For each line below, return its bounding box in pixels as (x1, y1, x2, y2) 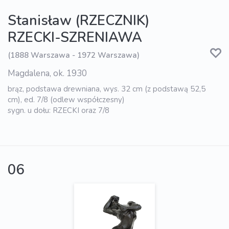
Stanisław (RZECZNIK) (8, 11, 149, 30)
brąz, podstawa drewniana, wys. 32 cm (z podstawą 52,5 (8, 83, 205, 94)
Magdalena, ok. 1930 (8, 67, 87, 79)
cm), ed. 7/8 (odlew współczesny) (8, 94, 125, 105)
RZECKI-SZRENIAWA (8, 28, 142, 47)
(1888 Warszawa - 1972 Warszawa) (8, 50, 140, 61)
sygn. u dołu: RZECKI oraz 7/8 (8, 105, 109, 116)
